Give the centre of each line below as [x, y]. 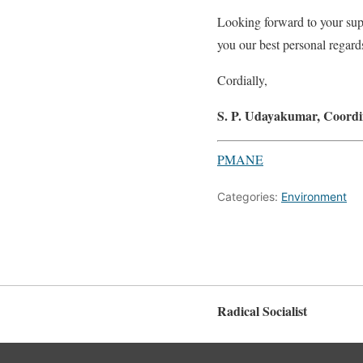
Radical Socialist [262, 310]
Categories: [249, 196]
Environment [314, 196]
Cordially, [242, 80]
